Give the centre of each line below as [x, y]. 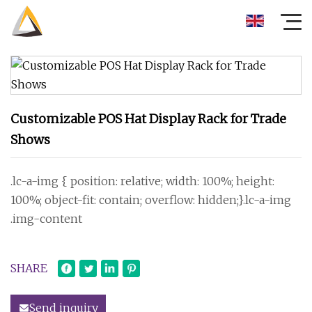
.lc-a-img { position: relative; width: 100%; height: [143, 181]
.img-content [46, 219]
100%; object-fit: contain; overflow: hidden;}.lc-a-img [152, 200]
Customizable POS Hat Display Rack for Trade [148, 119]
